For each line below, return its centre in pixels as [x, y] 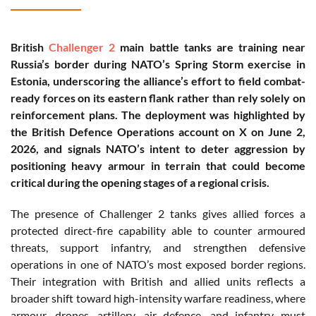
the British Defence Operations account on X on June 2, [158, 132]
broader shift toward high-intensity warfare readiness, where [158, 298]
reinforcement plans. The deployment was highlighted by [158, 115]
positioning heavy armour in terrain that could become [158, 166]
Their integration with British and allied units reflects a [158, 281]
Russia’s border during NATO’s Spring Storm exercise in [158, 64]
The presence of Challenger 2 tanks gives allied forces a [158, 214]
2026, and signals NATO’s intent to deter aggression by [158, 149]
